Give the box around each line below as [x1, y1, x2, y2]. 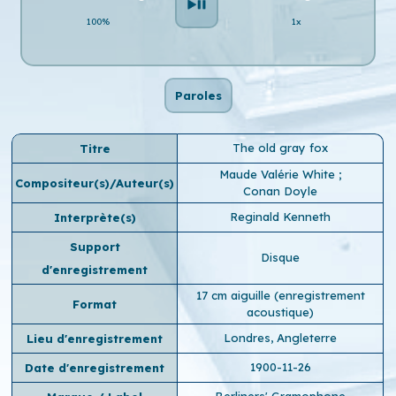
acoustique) [247, 304, 315, 319]
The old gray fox [232, 140, 329, 155]
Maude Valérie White [218, 166, 339, 181]
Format [72, 296, 118, 311]
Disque [261, 249, 301, 264]
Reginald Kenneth [230, 209, 331, 224]
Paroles [174, 88, 222, 103]
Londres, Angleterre [224, 330, 338, 345]
